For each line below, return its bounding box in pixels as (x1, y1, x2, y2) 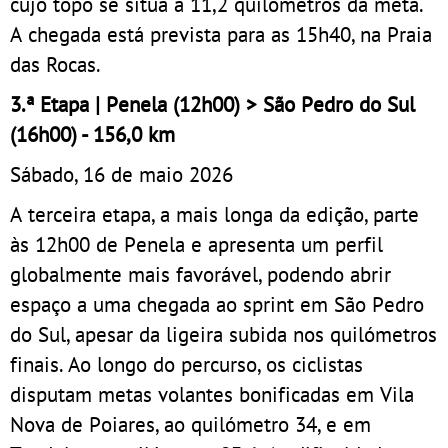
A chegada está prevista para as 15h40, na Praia (10, 20, 432, 49)
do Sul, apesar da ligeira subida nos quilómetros (10, 320, 437, 349)
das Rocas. (10, 50, 101, 79)
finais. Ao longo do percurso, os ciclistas (10, 350, 363, 379)
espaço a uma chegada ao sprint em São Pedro (10, 290, 424, 319)
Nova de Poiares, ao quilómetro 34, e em (10, 410, 371, 439)
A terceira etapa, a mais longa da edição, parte (10, 200, 419, 229)
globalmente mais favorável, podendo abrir (10, 260, 391, 289)
